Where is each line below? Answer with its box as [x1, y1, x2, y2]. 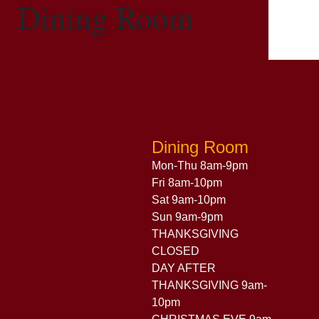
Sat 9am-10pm [151, 194, 226, 206]
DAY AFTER [151, 262, 216, 275]
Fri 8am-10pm [151, 177, 222, 189]
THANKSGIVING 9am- [151, 279, 267, 292]
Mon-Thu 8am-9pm [151, 159, 248, 172]
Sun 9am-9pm [151, 211, 223, 224]
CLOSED [151, 245, 199, 258]
